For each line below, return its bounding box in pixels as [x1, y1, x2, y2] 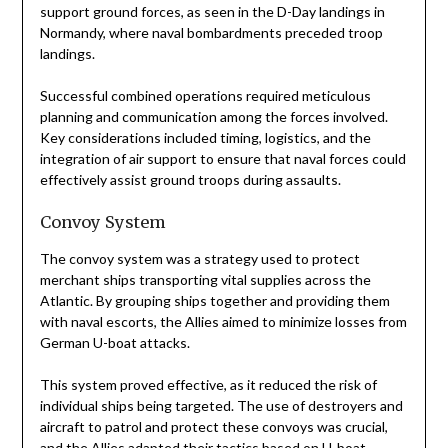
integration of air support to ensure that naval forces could [39, 150, 406, 168]
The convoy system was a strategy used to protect [39, 250, 360, 268]
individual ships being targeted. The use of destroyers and [39, 397, 403, 415]
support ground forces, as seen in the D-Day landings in [39, 3, 385, 21]
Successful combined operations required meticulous [39, 87, 371, 105]
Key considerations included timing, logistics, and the [39, 129, 371, 147]
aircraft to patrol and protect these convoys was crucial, [39, 418, 388, 436]
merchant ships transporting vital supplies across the [39, 271, 371, 289]
